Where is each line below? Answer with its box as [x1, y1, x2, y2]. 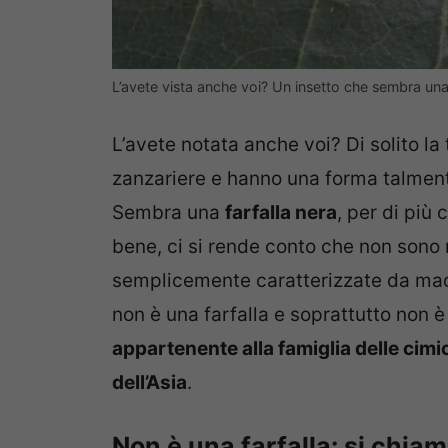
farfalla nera [225, 200, 337, 224]
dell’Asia [112, 370, 187, 394]
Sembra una [112, 200, 225, 224]
